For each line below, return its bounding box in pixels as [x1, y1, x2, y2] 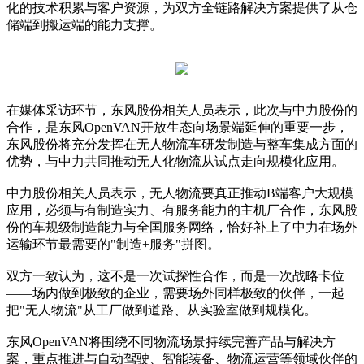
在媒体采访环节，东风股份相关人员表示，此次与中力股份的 [6, 103, 357, 118]
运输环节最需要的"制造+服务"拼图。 [6, 237, 220, 252]
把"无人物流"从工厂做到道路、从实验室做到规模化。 [6, 303, 317, 318]
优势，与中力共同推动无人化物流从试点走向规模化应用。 [6, 154, 344, 169]
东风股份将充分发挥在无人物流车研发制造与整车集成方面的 [6, 137, 357, 152]
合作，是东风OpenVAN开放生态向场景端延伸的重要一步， [6, 120, 349, 135]
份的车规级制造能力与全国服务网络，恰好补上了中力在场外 [6, 220, 357, 235]
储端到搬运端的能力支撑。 [6, 18, 162, 32]
